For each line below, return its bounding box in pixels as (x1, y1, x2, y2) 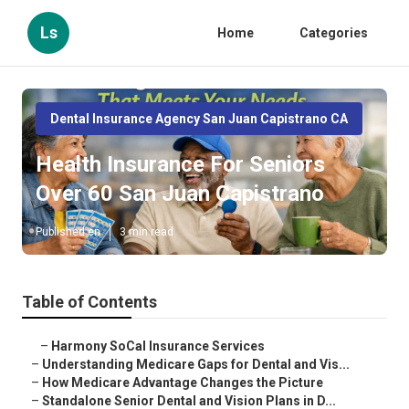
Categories (299, 26, 368, 40)
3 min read (120, 225, 173, 239)
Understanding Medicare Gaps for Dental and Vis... (42, 357, 350, 372)
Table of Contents (22, 292, 157, 312)
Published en (36, 225, 100, 239)
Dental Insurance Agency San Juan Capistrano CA (50, 111, 348, 126)
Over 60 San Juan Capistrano (36, 181, 324, 207)
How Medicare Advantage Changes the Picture (42, 375, 323, 391)
